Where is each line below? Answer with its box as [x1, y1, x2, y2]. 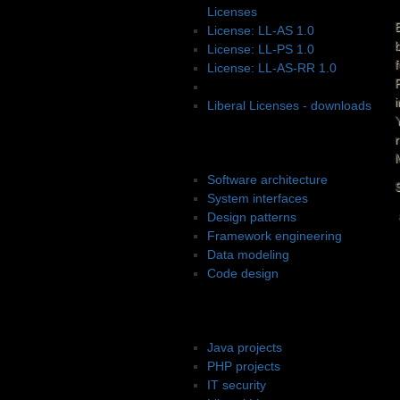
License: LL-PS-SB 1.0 [207, 79, 335, 95]
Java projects [207, 340, 282, 355]
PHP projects [207, 359, 280, 374]
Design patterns [207, 210, 296, 225]
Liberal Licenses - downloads [207, 98, 371, 113]
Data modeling [207, 247, 289, 262]
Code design [207, 266, 279, 281]
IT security [207, 378, 266, 393]
